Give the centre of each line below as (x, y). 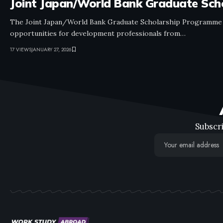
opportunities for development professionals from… (98, 33)
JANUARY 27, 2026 (51, 49)
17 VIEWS (21, 49)
